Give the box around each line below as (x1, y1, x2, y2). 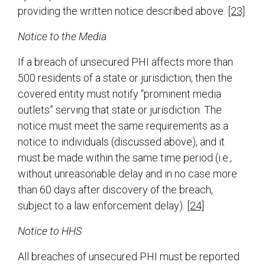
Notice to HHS (18, 225, 82, 238)
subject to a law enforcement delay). (18, 199, 187, 212)
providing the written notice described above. (18, 5, 228, 18)
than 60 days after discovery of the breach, (18, 183, 213, 196)
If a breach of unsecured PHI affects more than (18, 56, 233, 69)
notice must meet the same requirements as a (18, 119, 228, 132)
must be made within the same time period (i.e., (18, 151, 232, 164)
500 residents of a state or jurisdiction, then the (18, 72, 232, 85)
